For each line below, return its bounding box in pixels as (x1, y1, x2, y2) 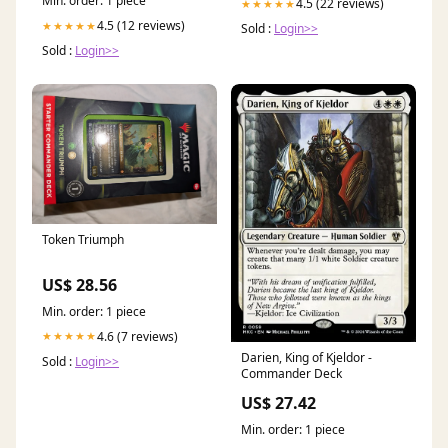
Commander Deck (241, 365, 342, 383)
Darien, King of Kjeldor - (241, 349, 372, 367)
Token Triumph (42, 230, 124, 248)
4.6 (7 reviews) (97, 327, 178, 345)
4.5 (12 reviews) (97, 17, 185, 35)
